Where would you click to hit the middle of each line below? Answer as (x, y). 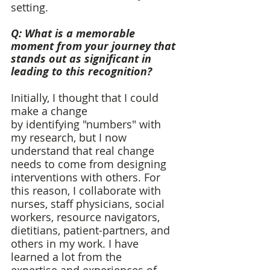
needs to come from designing (90, 164)
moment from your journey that (95, 46)
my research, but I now (70, 138)
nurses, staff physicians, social (89, 204)
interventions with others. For (87, 177)
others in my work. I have (76, 244)
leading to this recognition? (83, 72)
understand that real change (84, 151)
